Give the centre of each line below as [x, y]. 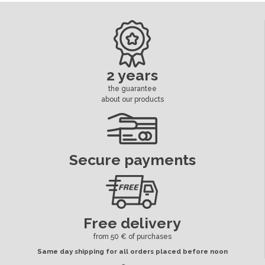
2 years [132, 75]
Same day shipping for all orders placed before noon [132, 251]
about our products [132, 100]
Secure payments [132, 160]
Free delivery [132, 223]
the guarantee [132, 89]
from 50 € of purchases [132, 237]
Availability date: [37, 32]
